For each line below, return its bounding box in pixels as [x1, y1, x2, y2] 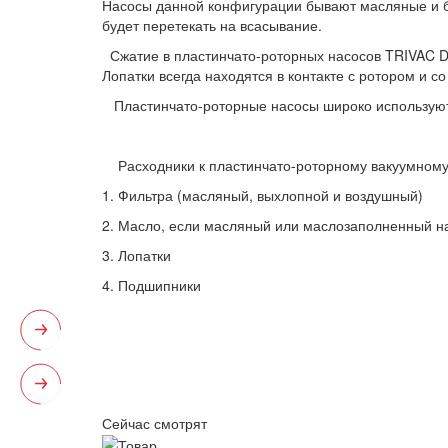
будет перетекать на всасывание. [102, 14, 326, 35]
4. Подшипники [102, 274, 201, 295]
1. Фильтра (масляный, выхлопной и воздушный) [102, 184, 423, 205]
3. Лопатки [102, 244, 171, 265]
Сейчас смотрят [102, 412, 207, 433]
